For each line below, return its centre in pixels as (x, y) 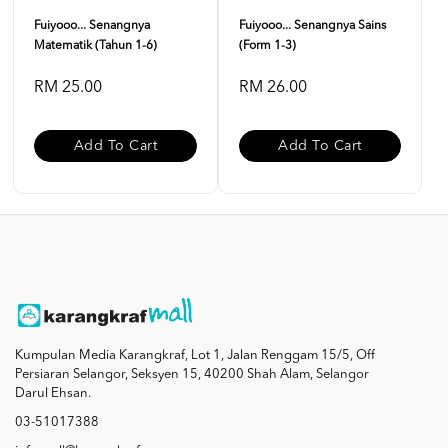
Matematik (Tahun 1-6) (95, 46)
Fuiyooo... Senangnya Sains (312, 26)
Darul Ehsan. (53, 394)
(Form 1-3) (267, 46)
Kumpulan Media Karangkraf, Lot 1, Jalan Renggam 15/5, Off (195, 356)
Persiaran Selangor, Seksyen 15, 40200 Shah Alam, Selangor (192, 375)
